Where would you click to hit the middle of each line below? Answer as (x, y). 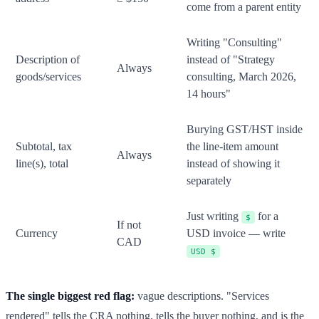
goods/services (48, 77)
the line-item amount (232, 147)
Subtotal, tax (44, 147)
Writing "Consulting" (234, 43)
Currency (37, 234)
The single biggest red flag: (70, 296)
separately (209, 181)
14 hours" (209, 94)
